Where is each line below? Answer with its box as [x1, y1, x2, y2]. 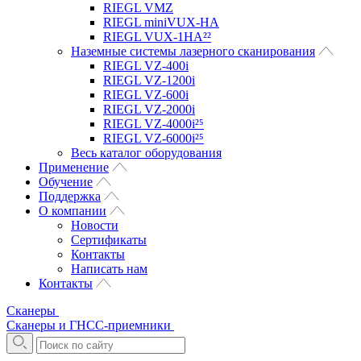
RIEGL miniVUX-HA [103, 15, 219, 29]
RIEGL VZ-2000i [103, 102, 195, 116]
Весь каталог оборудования [71, 146, 222, 160]
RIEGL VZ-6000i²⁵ [103, 131, 204, 145]
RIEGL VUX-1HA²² [103, 30, 211, 44]
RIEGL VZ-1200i [103, 73, 195, 87]
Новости [71, 218, 118, 232]
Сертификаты [71, 233, 147, 247]
